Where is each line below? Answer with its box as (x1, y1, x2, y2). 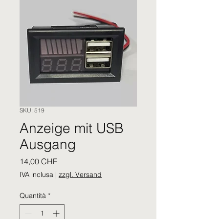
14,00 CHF (20, 156, 57, 167)
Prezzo (57, 156, 81, 166)
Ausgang (20, 136, 76, 153)
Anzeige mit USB (20, 120, 124, 137)
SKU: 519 (20, 107, 44, 114)
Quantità (20, 191, 46, 200)
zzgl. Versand (59, 170, 102, 179)
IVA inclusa (20, 170, 53, 179)
